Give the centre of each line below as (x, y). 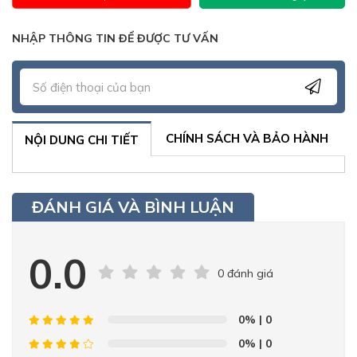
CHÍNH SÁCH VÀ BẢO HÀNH (247, 138)
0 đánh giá (245, 273)
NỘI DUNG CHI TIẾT (82, 140)
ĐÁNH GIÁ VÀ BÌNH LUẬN (133, 207)
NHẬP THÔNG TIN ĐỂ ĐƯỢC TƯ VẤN (115, 38)
